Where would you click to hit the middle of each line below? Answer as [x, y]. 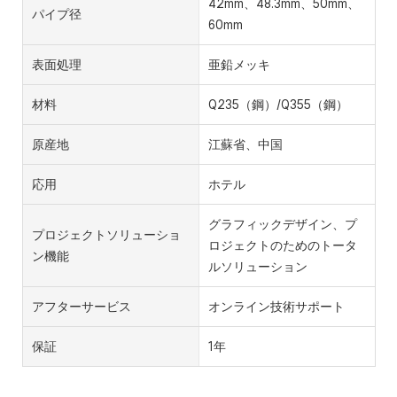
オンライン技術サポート [276, 306]
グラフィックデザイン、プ [282, 224]
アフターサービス [82, 306]
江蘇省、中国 [245, 144]
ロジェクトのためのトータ [282, 245]
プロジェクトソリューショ [106, 234]
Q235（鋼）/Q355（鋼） [278, 104]
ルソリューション [257, 266]
